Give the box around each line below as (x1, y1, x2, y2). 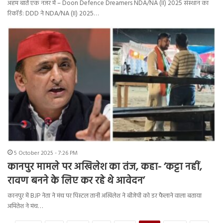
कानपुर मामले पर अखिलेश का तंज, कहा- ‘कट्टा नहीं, (7, 159, 202, 175)
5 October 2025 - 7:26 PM (14, 148, 78, 158)
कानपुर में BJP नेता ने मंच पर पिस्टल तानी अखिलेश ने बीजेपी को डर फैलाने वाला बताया (7, 190, 202, 201)
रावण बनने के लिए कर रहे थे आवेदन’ (7, 173, 145, 189)
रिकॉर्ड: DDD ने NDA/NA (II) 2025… (7, 8, 99, 19)
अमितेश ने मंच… (7, 201, 43, 212)
